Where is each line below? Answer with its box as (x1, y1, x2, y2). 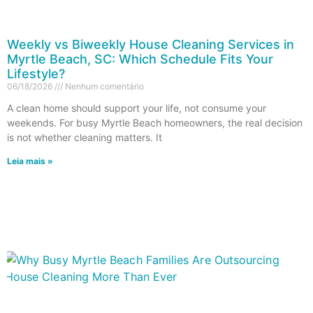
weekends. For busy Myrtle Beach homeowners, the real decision (7, 116, 303, 129)
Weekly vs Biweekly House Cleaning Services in (7, 36, 294, 52)
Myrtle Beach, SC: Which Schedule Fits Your (7, 51, 273, 66)
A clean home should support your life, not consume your (7, 101, 266, 114)
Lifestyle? (7, 66, 65, 81)
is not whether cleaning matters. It (7, 131, 162, 143)
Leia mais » (7, 155, 53, 166)
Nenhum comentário (63, 80, 144, 92)
